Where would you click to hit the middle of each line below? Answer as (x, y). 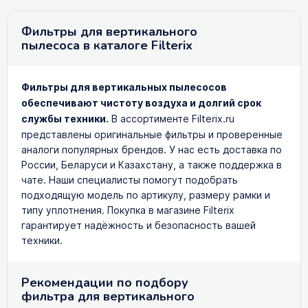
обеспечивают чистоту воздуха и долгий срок (141, 103)
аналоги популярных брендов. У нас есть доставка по (152, 150)
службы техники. (65, 119)
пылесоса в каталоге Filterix (107, 45)
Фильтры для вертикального (109, 31)
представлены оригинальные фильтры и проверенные (152, 134)
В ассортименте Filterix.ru (172, 119)
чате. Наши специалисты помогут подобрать (130, 180)
